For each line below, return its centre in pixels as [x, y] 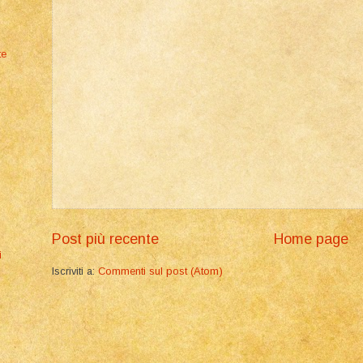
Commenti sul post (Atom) [160, 271]
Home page [311, 239]
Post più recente [105, 239]
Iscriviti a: [75, 271]
